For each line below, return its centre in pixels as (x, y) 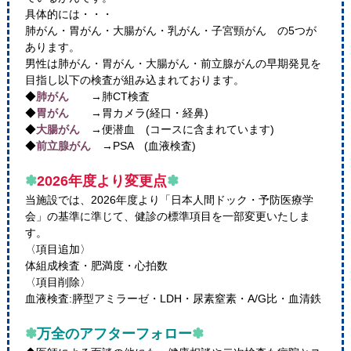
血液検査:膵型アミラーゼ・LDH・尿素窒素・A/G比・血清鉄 (173, 299)
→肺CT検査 (109, 97)
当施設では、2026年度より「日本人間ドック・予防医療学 (169, 200)
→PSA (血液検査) (143, 146)
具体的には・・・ (69, 14)
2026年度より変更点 (101, 181)
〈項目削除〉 (58, 282)
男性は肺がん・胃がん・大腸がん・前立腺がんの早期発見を (173, 64)
